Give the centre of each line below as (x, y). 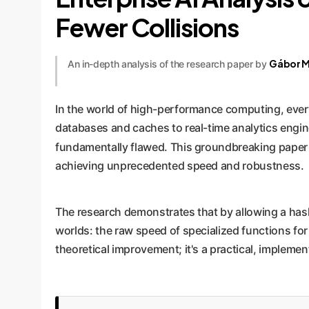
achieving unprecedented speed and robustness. (180, 166)
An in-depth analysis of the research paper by (169, 64)
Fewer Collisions (147, 28)
